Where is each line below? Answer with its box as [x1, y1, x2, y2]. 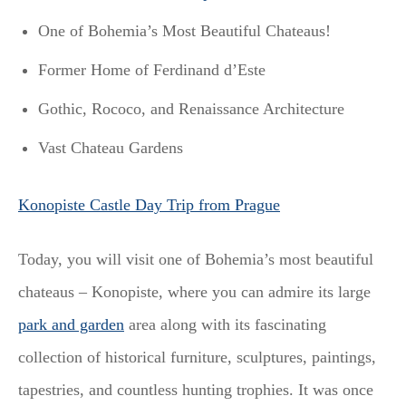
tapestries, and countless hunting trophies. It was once [18, 381, 373, 400]
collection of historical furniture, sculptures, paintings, [18, 348, 376, 367]
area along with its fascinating [124, 315, 326, 334]
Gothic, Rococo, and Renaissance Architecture [37, 100, 344, 119]
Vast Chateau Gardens [37, 139, 183, 158]
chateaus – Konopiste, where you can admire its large [18, 283, 371, 302]
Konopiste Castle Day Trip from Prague [18, 196, 280, 215]
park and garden [18, 315, 124, 334]
